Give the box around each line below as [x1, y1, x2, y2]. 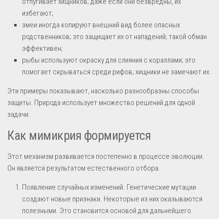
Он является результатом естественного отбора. [7, 163, 160, 173]
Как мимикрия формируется [7, 128, 151, 143]
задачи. [7, 109, 30, 119]
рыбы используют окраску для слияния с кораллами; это [22, 55, 196, 65]
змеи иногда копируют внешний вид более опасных [22, 20, 180, 29]
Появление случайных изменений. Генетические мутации [22, 182, 196, 192]
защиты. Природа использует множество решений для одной [7, 98, 195, 107]
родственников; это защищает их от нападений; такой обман [22, 32, 207, 41]
